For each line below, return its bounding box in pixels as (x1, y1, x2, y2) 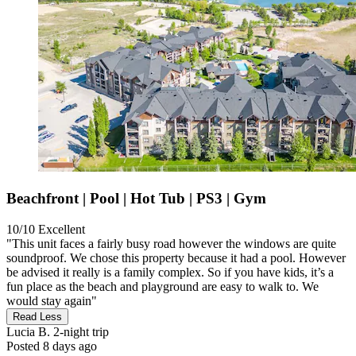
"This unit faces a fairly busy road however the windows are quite (6, 236, 336, 250)
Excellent (38, 222, 85, 236)
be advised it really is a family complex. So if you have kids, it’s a (6, 265, 334, 279)
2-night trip (50, 324, 109, 339)
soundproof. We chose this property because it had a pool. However (6, 250, 346, 265)
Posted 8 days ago (6, 339, 97, 353)
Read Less (13, 310, 62, 323)
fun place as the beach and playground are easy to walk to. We (6, 279, 319, 293)
